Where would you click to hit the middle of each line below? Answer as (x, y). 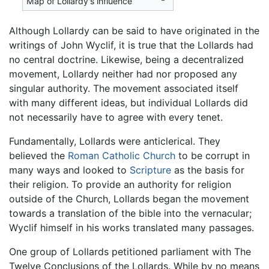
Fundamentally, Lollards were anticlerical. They (115, 141)
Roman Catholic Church (122, 155)
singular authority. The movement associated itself (124, 88)
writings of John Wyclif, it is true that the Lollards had (131, 45)
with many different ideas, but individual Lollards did (128, 102)
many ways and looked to (69, 170)
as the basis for (208, 170)
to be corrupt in (213, 155)
